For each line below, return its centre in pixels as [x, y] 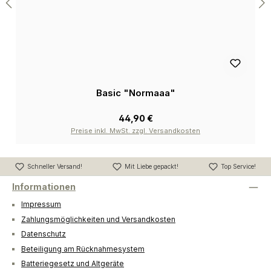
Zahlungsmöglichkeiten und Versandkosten [98, 220]
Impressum [41, 204]
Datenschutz [44, 234]
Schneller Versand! [55, 166]
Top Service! [238, 166]
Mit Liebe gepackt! [152, 166]
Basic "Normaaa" [135, 93]
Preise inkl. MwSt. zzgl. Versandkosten [135, 130]
